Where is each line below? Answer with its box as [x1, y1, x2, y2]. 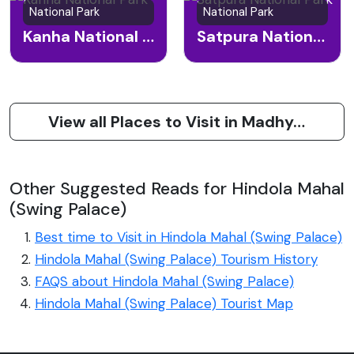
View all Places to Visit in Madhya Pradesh [293, 111, 305, 133]
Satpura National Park [313, 25, 325, 47]
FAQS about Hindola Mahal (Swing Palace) [35, 273, 294, 291]
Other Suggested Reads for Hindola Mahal [9, 177, 345, 201]
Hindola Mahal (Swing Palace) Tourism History [35, 250, 318, 269]
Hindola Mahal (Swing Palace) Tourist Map [35, 295, 293, 313]
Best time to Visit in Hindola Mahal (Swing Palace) [35, 228, 342, 247]
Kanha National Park [142, 25, 154, 47]
